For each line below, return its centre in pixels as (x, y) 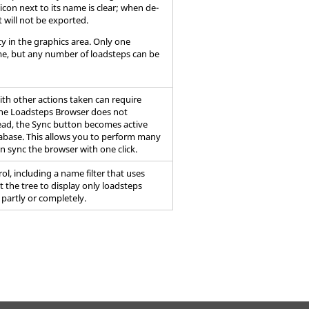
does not (109, 112)
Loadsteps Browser (50, 112)
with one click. (108, 149)
